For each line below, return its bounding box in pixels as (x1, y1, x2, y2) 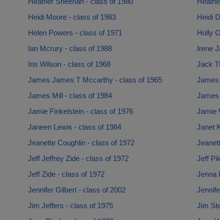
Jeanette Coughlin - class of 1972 (27, 138, 135, 147)
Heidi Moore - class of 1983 (27, 13, 116, 21)
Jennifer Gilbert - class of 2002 (27, 186, 126, 194)
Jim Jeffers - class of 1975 (27, 201, 113, 210)
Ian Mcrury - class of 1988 (27, 44, 112, 53)
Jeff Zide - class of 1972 (27, 170, 105, 178)
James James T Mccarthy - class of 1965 (27, 76, 162, 84)
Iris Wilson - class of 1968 (27, 60, 110, 68)
